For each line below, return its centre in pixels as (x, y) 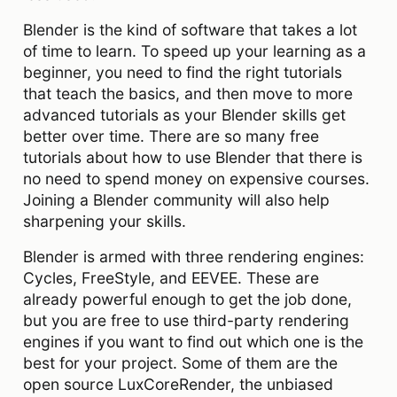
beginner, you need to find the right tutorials (183, 72)
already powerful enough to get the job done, (187, 299)
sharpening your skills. (105, 221)
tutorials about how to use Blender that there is (193, 157)
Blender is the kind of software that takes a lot (190, 29)
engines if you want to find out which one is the (193, 341)
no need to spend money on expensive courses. (196, 178)
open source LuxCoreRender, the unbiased (178, 384)
